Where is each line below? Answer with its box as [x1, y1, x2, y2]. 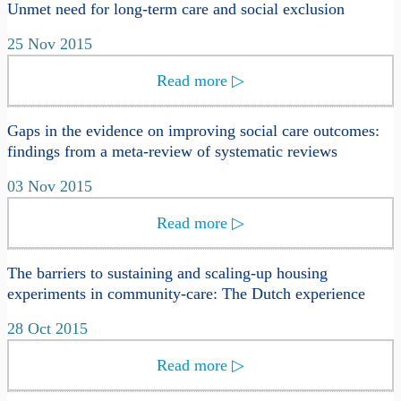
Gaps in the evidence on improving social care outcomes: [7, 122, 380, 141]
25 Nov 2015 [7, 35, 92, 54]
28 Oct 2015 [7, 320, 88, 338]
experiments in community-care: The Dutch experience [7, 285, 365, 303]
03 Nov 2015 [7, 177, 92, 196]
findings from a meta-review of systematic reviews [7, 142, 337, 161]
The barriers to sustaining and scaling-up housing [7, 264, 328, 283]
